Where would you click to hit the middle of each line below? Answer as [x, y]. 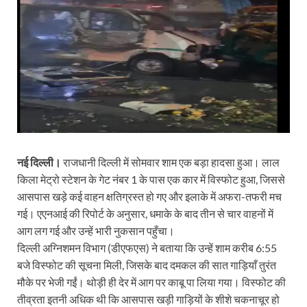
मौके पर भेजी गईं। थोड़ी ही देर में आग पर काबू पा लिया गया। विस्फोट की [151, 282]
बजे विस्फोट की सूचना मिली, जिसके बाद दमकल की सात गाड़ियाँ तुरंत [147, 265]
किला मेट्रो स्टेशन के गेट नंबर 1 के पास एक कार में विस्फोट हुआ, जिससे [151, 180]
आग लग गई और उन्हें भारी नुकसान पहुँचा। [96, 231]
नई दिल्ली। [39, 162]
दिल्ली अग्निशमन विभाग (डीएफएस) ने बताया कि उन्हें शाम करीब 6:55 [147, 248]
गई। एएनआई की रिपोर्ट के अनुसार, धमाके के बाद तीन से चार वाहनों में [145, 214]
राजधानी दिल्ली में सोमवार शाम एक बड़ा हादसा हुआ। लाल [170, 162]
